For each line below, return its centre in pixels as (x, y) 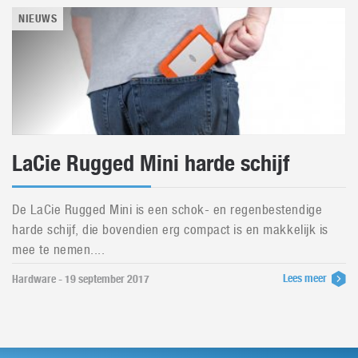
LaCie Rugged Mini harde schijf (151, 163)
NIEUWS (38, 18)
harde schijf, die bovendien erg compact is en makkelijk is (170, 229)
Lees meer (306, 278)
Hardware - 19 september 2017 (81, 279)
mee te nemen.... (59, 249)
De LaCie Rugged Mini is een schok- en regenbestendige (167, 209)
